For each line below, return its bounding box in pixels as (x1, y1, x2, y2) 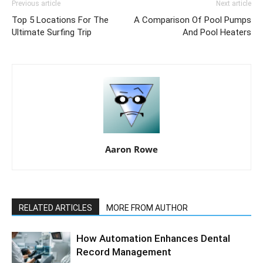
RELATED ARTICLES (19, 203, 92, 213)
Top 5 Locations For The (12, 14, 109, 25)
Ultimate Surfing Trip (12, 26, 92, 38)
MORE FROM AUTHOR (106, 203, 188, 213)
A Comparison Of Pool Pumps (134, 14, 251, 25)
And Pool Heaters (183, 26, 251, 38)
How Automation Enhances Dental (76, 232, 230, 244)
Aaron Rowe (105, 143, 158, 155)
